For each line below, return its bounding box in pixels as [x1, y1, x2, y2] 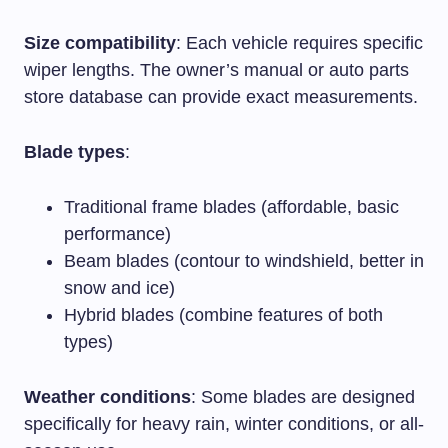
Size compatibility [24, 33, 176, 54]
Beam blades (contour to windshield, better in [64, 251, 424, 272]
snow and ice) [64, 278, 175, 299]
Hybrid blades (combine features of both [64, 305, 383, 326]
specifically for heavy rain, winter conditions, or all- [24, 414, 424, 435]
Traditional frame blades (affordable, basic [64, 197, 399, 218]
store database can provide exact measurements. [24, 87, 418, 108]
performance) [64, 224, 171, 245]
